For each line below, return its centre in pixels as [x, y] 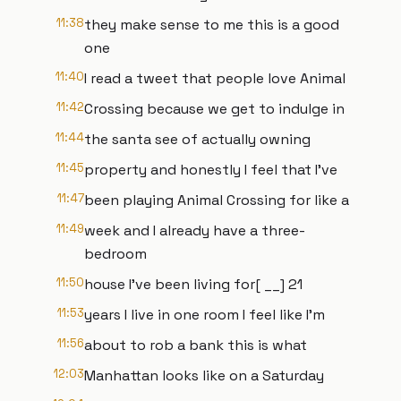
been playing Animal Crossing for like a [217, 200]
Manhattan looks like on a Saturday [204, 375]
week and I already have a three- [195, 230]
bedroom [115, 254]
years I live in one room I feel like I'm [205, 315]
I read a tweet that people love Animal [215, 78]
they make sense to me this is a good [212, 25]
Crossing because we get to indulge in [214, 109]
